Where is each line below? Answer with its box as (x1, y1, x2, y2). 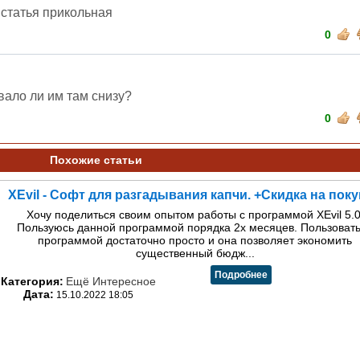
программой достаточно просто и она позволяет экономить (38, 234, 352, 247)
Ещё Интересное (66, 275, 156, 288)
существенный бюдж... (135, 247, 255, 260)
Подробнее (214, 269, 268, 280)
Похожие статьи (49, 153, 142, 166)
